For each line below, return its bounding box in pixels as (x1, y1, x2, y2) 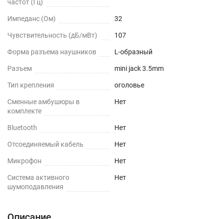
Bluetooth (7, 124, 37, 131)
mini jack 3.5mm (114, 65, 164, 72)
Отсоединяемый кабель (7, 140, 84, 148)
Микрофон (7, 157, 42, 165)
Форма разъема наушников (7, 48, 96, 56)
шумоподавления (7, 183, 64, 191)
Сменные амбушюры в (7, 98, 80, 106)
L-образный (114, 48, 153, 56)
